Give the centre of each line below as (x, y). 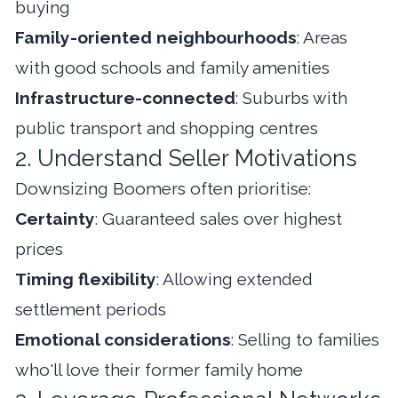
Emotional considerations (123, 339)
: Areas (322, 37)
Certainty (55, 218)
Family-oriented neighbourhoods (156, 37)
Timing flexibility (86, 279)
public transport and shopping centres (167, 127)
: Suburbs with (291, 97)
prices (39, 248)
